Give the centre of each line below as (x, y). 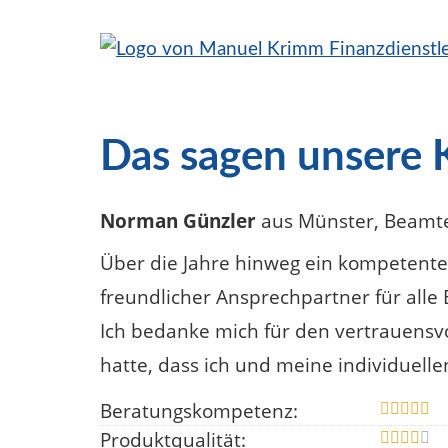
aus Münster (315, 221)
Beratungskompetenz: (199, 411)
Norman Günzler (178, 221)
